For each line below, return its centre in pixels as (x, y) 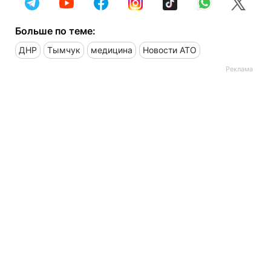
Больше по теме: (55, 31)
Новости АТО (170, 50)
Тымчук (64, 50)
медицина (112, 50)
